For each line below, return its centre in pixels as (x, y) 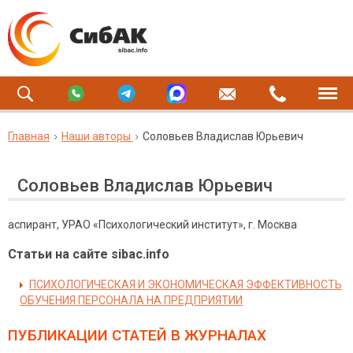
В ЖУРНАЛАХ (217, 335)
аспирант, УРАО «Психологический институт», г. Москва (152, 225)
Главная (29, 136)
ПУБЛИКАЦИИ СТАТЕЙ (87, 335)
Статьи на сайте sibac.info (89, 254)
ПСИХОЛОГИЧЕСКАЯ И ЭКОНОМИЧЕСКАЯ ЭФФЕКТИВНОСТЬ (186, 284)
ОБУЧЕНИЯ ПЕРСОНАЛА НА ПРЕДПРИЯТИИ (131, 300)
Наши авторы (96, 136)
